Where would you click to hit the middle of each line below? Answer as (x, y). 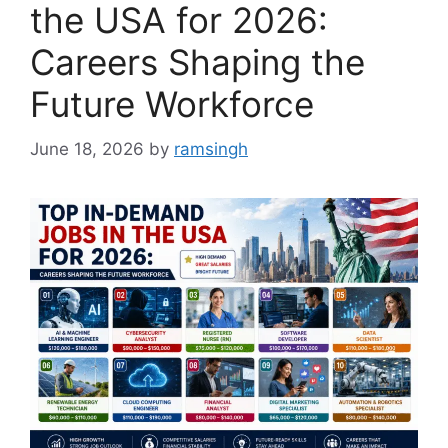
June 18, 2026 (87, 148)
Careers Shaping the (197, 62)
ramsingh (211, 148)
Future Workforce (172, 104)
